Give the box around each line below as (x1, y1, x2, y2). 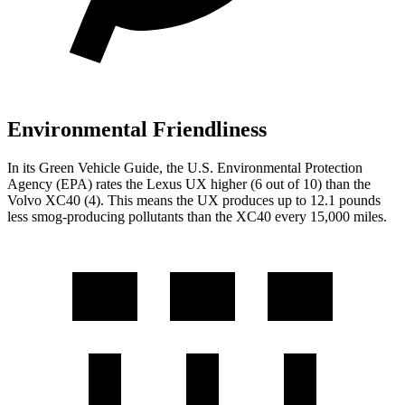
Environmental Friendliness (7, 118, 267, 142)
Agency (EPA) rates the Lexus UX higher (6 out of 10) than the (7, 175, 371, 192)
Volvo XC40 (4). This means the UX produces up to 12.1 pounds (7, 192, 381, 208)
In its (7, 159, 39, 175)
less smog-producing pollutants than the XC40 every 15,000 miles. (7, 208, 387, 224)
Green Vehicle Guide (39, 159, 159, 175)
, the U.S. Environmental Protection (159, 159, 363, 175)
